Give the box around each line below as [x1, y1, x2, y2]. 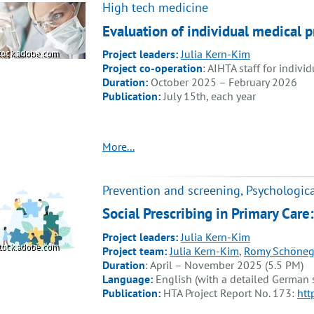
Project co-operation [102, 61, 203, 76]
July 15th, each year [163, 89, 256, 104]
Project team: [102, 243, 167, 258]
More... [102, 139, 135, 154]
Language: [102, 271, 156, 286]
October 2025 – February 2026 [151, 75, 297, 90]
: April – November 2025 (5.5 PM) [145, 257, 303, 272]
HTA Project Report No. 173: [163, 285, 297, 300]
